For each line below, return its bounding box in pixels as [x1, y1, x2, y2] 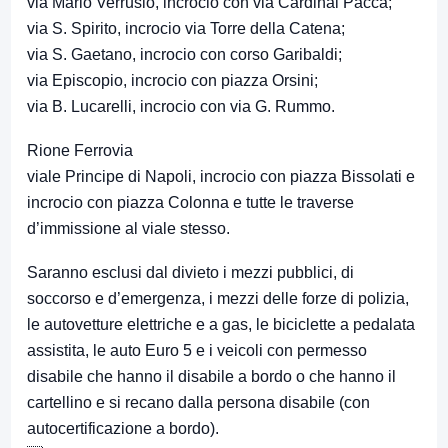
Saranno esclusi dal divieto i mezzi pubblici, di [27, 264, 354, 282]
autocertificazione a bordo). [27, 420, 219, 438]
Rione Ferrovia [27, 142, 133, 160]
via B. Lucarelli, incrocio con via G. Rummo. [27, 98, 335, 116]
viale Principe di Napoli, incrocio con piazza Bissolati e [27, 168, 415, 186]
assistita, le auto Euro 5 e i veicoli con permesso [27, 342, 367, 360]
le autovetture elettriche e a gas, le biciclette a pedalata [27, 316, 415, 334]
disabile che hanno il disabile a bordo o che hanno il [27, 368, 396, 386]
